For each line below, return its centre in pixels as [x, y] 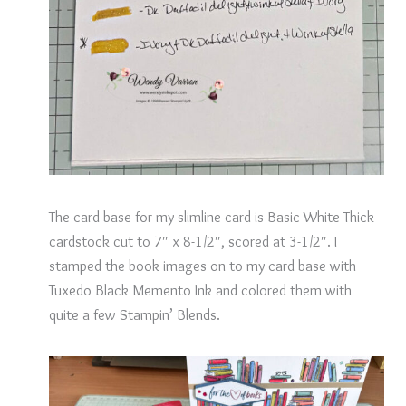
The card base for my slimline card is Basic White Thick [211, 216]
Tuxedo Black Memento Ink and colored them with [200, 290]
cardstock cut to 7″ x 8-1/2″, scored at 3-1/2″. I [193, 241]
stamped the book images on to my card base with [202, 265]
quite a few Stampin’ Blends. [134, 314]
